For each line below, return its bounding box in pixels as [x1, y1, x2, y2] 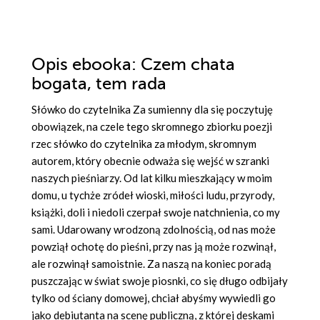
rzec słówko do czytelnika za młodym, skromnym [31, 137, 256, 151]
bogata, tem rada [31, 74, 166, 94]
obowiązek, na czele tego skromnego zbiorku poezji [31, 120, 272, 134]
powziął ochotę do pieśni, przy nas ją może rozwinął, [31, 240, 276, 254]
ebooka [72, 55, 131, 75]
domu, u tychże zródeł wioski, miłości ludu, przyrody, [31, 189, 274, 202]
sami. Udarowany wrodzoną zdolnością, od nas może [31, 223, 276, 236]
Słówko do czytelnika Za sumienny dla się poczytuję [31, 103, 273, 116]
